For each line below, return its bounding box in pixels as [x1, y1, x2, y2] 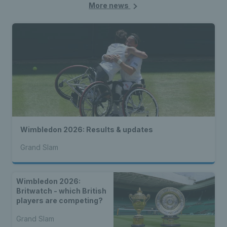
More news [89, 1, 131, 10]
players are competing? [16, 196, 103, 205]
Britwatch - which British [16, 186, 106, 196]
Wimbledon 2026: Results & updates [20, 125, 153, 134]
